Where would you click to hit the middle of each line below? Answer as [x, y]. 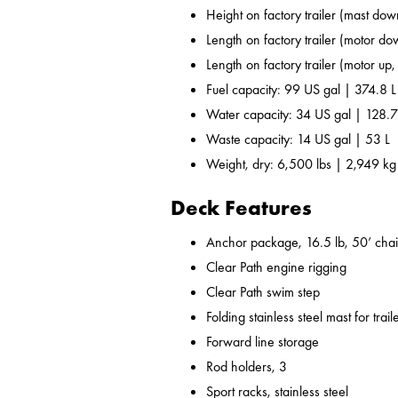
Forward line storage [263, 342]
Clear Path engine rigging [276, 267]
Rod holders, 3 [247, 367]
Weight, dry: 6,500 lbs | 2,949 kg [301, 164]
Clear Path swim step [263, 292]
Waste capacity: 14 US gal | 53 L [298, 139]
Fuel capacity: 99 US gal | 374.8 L [301, 90]
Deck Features [241, 208]
